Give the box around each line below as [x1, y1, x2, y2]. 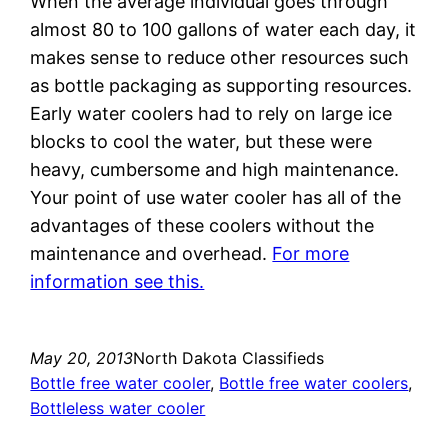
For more [272, 242, 350, 264]
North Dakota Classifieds [133, 347, 325, 368]
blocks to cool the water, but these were [30, 130, 373, 152]
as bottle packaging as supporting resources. [30, 74, 413, 96]
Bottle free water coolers [219, 372, 409, 393]
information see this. [30, 270, 205, 292]
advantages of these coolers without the [30, 214, 375, 236]
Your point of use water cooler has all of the [30, 186, 402, 208]
